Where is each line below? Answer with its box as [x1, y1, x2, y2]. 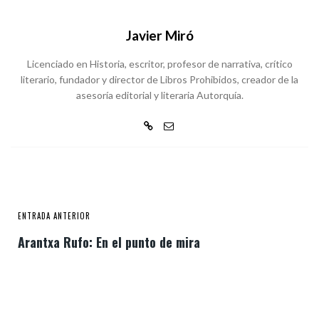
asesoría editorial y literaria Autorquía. [75, 89, 244, 101]
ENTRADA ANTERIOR [18, 210, 90, 221]
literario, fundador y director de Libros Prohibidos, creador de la [21, 73, 298, 85]
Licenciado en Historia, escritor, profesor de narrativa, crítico [26, 58, 293, 70]
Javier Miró [125, 27, 194, 43]
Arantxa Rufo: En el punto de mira [18, 233, 200, 251]
